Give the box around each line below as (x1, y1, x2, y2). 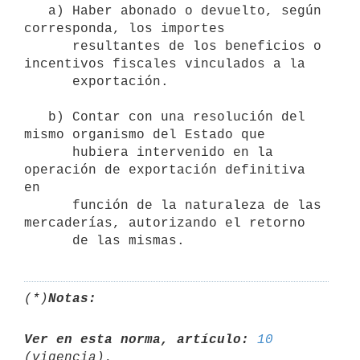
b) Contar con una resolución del (24, 109, 48, 125)
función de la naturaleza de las (24, 198, 72, 213)
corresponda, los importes (24, 21, 225, 36)
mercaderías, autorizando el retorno (24, 215, 305, 231)
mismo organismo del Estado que (24, 127, 265, 142)
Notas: (48, 291, 96, 306)
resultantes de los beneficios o (24, 39, 72, 54)
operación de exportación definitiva (24, 162, 305, 178)
